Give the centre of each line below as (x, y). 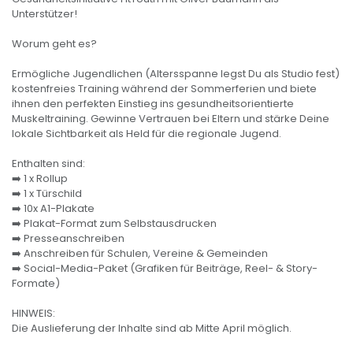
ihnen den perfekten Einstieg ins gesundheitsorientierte (153, 104)
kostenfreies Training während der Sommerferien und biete (164, 89)
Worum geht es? (54, 44)
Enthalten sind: (48, 164)
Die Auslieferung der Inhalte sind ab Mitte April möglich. (152, 329)
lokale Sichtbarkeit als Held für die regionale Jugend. (147, 134)
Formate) (36, 284)
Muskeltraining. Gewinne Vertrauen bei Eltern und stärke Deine (171, 119)
